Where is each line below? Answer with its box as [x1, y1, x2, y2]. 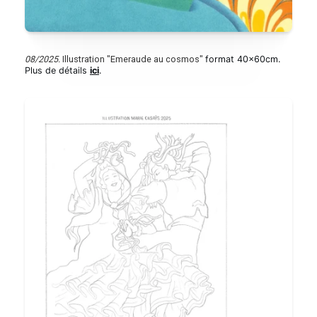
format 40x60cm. [205, 53, 280, 64]
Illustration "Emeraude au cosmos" [60, 53, 205, 64]
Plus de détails [25, 64, 90, 76]
